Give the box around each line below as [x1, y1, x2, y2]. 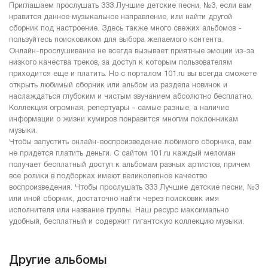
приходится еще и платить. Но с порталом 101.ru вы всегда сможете [9, 70, 257, 78]
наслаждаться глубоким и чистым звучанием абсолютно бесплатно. [9, 93, 252, 100]
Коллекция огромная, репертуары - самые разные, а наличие [9, 104, 229, 112]
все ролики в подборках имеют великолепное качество [9, 172, 207, 180]
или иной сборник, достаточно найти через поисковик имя [9, 195, 219, 203]
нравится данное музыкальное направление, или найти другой [9, 13, 232, 21]
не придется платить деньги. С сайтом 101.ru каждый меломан [9, 150, 236, 157]
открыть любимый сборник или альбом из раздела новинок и [9, 81, 227, 89]
